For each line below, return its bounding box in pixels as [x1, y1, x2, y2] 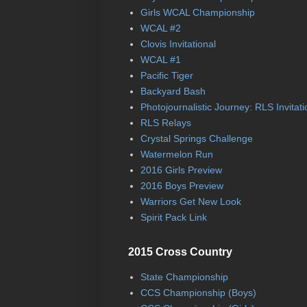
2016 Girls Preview [140, 164, 222, 176]
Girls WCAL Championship [140, 7, 255, 19]
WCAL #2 [140, 23, 181, 34]
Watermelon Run [140, 149, 213, 160]
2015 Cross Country [128, 245, 232, 258]
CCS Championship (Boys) [140, 287, 256, 299]
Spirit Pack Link [140, 212, 207, 223]
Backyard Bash [140, 86, 206, 97]
